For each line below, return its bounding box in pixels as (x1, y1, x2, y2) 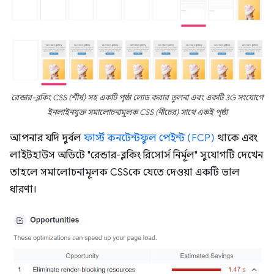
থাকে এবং (215, 132, 257, 145)
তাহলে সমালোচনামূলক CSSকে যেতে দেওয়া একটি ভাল (10, 166, 240, 179)
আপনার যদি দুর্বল (10, 132, 84, 145)
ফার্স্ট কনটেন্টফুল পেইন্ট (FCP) (84, 132, 215, 145)
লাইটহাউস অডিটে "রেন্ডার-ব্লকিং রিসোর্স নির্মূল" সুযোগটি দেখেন (10, 149, 263, 162)
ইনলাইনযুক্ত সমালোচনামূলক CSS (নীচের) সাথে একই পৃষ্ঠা (46, 108, 228, 118)
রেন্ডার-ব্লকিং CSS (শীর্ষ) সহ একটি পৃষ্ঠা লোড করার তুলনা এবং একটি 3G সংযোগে (11, 93, 263, 103)
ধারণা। (10, 183, 37, 196)
